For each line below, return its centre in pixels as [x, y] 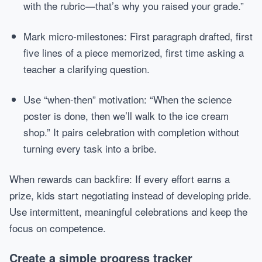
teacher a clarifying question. [87, 69]
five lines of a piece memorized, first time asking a [134, 52]
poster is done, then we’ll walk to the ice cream [126, 116]
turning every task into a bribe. [90, 148]
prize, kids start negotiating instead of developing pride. [130, 195]
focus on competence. [58, 228]
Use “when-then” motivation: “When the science [127, 99]
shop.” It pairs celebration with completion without [131, 132]
